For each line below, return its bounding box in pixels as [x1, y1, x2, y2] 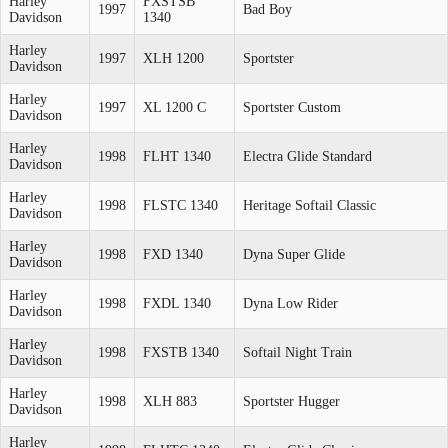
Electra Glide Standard [243, 148, 372, 164]
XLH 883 [143, 393, 197, 409]
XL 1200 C [143, 99, 206, 115]
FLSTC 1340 [143, 197, 218, 213]
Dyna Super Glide [243, 246, 345, 262]
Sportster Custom [243, 99, 341, 115]
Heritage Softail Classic [243, 197, 376, 213]
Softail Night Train [243, 344, 352, 360]
